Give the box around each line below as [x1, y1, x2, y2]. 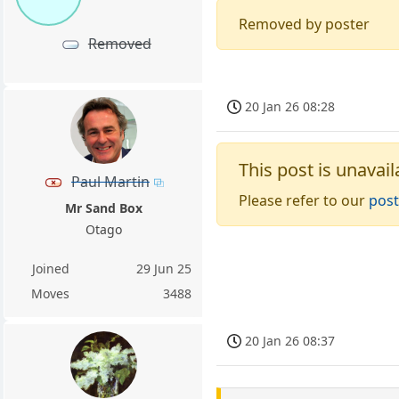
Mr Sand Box [64, 199, 142, 216]
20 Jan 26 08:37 [245, 332, 336, 350]
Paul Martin [70, 171, 150, 191]
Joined [31, 259, 69, 277]
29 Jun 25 [136, 259, 192, 277]
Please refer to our [239, 191, 370, 211]
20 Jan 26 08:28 [245, 97, 336, 115]
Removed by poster [239, 14, 370, 35]
